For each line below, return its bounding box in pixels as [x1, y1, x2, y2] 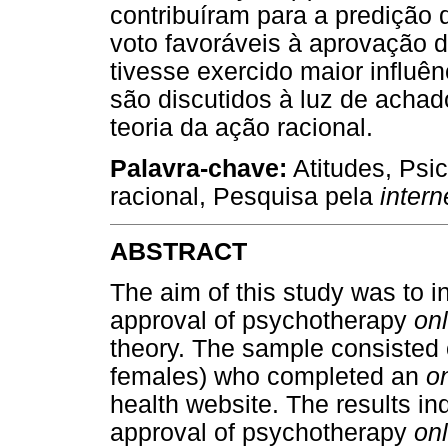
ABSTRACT [110, 238, 247, 266]
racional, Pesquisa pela [110, 182, 380, 210]
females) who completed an [110, 363, 426, 391]
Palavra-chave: [110, 154, 287, 182]
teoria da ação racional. [110, 113, 373, 141]
